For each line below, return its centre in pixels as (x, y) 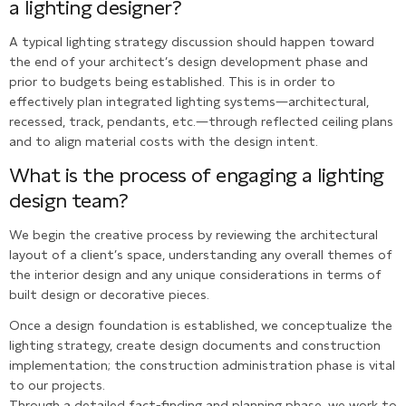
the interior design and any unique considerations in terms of (195, 274)
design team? (69, 201)
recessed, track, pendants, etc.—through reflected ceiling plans (201, 121)
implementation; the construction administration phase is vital (202, 366)
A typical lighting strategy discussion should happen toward (192, 41)
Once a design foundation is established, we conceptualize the (201, 326)
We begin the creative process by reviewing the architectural (193, 234)
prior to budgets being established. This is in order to (172, 81)
